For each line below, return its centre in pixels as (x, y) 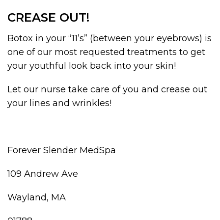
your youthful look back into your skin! (92, 66)
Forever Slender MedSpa (62, 151)
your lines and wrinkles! (59, 103)
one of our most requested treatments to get (106, 52)
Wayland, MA (37, 198)
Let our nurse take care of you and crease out (107, 90)
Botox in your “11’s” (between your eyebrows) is (110, 39)
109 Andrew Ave (43, 174)
